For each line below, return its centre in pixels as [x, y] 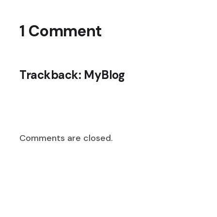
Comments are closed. [66, 138]
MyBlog [104, 75]
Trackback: [52, 75]
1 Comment [61, 31]
